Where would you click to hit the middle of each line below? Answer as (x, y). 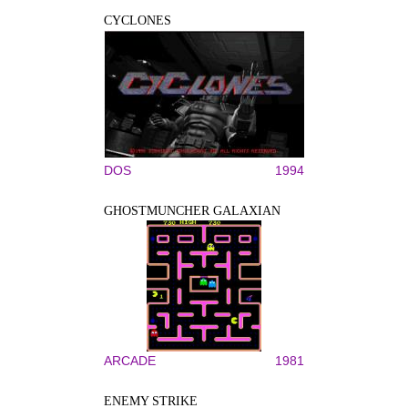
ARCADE (130, 361)
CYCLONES (138, 20)
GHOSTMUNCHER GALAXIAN (192, 211)
